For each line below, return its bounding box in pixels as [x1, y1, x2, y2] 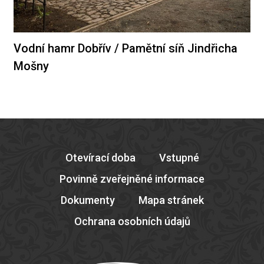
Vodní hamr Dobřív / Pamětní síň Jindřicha [14, 41, 237, 55]
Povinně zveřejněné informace [60, 173, 204, 186]
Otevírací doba [65, 151, 136, 164]
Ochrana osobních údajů [74, 215, 190, 228]
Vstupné [159, 151, 199, 164]
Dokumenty [60, 194, 115, 207]
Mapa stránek [138, 194, 204, 207]
